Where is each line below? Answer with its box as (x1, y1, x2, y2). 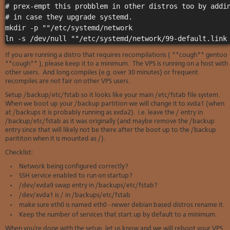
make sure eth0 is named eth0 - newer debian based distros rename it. (18, 202, 224, 208)
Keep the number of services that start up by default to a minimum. (18, 212, 217, 218)
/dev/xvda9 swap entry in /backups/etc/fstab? (18, 183, 158, 189)
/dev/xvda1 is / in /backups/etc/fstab (18, 193, 130, 199)
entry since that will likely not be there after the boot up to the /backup (5, 127, 216, 133)
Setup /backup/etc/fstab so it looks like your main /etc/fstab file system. (5, 92, 221, 99)
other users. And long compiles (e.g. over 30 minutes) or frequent (5, 69, 198, 76)
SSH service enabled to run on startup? (18, 173, 132, 180)
